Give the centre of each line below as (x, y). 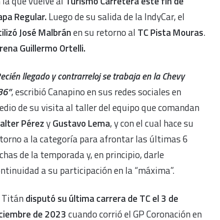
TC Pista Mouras (170, 32)
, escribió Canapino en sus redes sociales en (96, 91)
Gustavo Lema (81, 123)
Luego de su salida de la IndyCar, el (117, 16)
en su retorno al (104, 32)
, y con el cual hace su (152, 123)
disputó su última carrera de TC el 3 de (102, 198)
